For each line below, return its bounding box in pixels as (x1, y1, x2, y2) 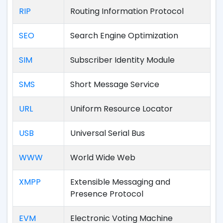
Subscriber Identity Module (70, 54, 175, 66)
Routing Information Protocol (70, 5, 184, 17)
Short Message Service (70, 79, 159, 90)
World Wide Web (70, 152, 135, 163)
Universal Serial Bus (70, 127, 145, 139)
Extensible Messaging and (70, 176, 170, 188)
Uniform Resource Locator (70, 103, 173, 114)
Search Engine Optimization (70, 30, 178, 41)
